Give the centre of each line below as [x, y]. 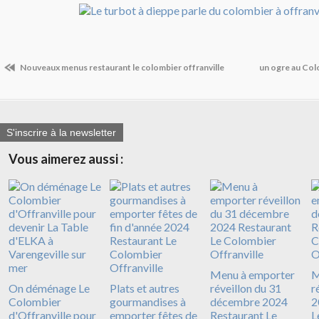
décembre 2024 [249, 301]
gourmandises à [147, 301]
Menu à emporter [252, 274]
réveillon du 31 [246, 288]
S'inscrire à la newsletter [61, 132]
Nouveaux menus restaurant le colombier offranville [121, 68]
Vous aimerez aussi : [66, 158]
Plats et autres [144, 288]
